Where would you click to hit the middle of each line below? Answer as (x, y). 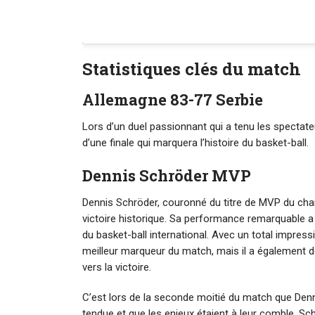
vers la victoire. (117, 268)
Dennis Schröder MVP (167, 176)
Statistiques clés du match (192, 69)
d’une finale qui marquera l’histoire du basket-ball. (195, 143)
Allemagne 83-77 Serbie (173, 100)
